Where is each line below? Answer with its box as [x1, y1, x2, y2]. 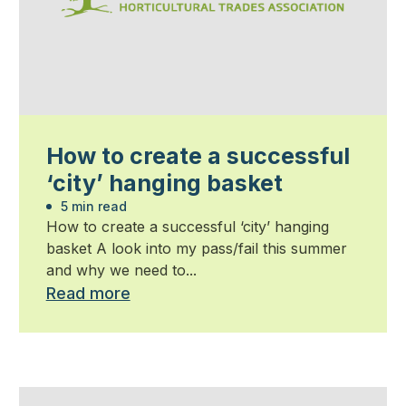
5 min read [56, 198, 127, 215]
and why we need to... [45, 261, 197, 280]
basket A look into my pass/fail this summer [45, 239, 347, 258]
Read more [45, 284, 130, 304]
